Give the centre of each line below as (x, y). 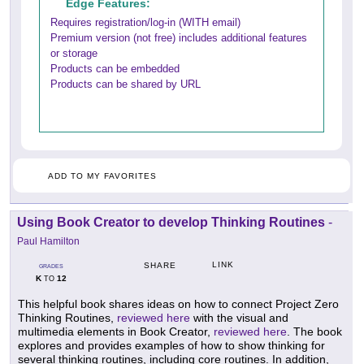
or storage (74, 54)
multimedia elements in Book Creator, (116, 332)
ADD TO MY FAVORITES (102, 176)
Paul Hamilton (48, 242)
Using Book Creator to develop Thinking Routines (171, 223)
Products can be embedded (115, 69)
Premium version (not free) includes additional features (179, 38)
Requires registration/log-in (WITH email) (145, 23)
